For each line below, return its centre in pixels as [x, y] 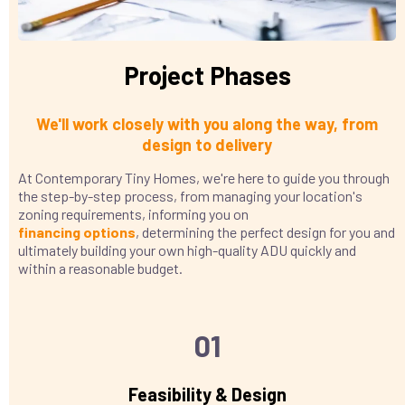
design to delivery [207, 144]
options [109, 231]
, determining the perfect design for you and [265, 231]
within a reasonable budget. [100, 268]
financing [51, 231]
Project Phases [207, 75]
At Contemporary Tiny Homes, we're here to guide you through [204, 177]
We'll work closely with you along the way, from [207, 123]
